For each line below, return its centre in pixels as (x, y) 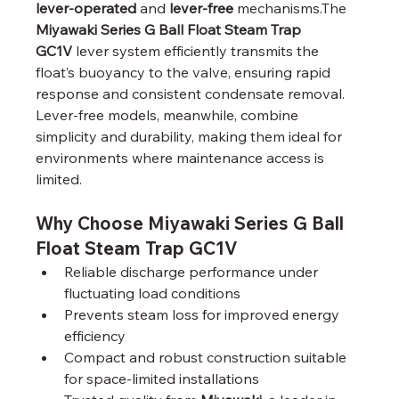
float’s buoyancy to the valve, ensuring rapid (185, 72)
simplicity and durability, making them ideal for (191, 136)
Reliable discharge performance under (193, 271)
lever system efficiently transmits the (198, 50)
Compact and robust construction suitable (208, 357)
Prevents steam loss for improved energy (204, 314)
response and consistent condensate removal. (192, 93)
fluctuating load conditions (153, 293)
